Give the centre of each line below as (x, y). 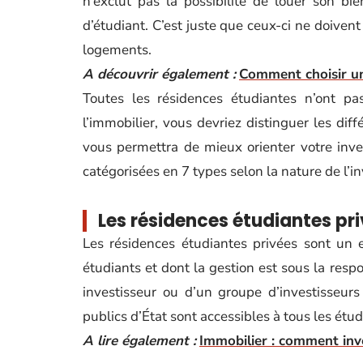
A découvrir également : (159, 74)
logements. (117, 50)
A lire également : (139, 341)
